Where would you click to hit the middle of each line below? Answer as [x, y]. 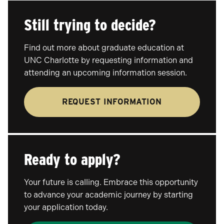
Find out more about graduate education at [104, 48]
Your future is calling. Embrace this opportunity [111, 182]
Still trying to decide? [90, 25]
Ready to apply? [72, 159]
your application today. [66, 207]
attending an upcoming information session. [105, 73]
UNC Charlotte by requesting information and [108, 60]
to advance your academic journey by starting [108, 195]
